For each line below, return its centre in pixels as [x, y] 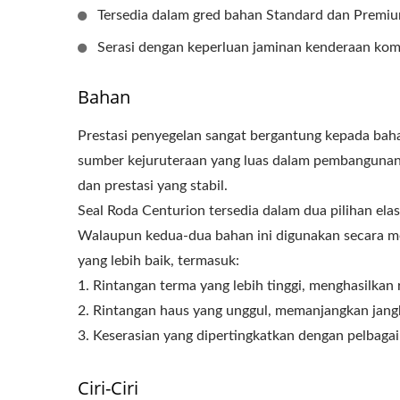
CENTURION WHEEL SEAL [198, 177]
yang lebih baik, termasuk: [158, 260]
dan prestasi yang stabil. [153, 185]
